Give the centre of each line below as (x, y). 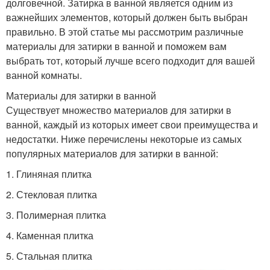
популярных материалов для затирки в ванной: (112, 153)
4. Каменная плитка (50, 235)
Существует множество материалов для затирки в (119, 110)
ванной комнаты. (44, 75)
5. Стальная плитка (49, 256)
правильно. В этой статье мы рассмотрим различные (125, 31)
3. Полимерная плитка (56, 215)
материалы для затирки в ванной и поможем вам (116, 46)
